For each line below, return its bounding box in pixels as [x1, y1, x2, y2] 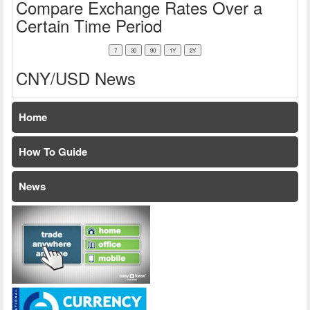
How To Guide [19, 143, 87, 159]
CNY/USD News [16, 65, 136, 90]
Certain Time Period [16, 12, 162, 37]
